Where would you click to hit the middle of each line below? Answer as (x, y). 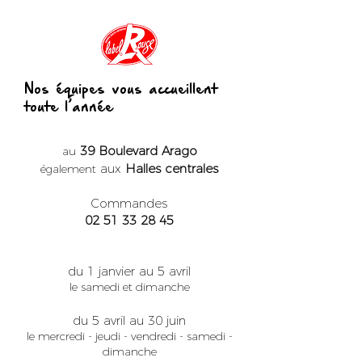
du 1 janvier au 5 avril (129, 271)
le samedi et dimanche (129, 287)
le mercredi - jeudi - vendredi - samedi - (129, 336)
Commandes (129, 203)
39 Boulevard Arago (138, 151)
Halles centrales (172, 168)
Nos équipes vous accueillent (121, 90)
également (68, 169)
